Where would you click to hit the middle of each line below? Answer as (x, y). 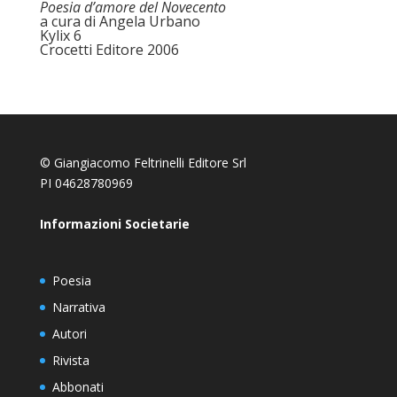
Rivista (70, 361)
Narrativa (78, 307)
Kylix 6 (60, 35)
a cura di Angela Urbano (120, 21)
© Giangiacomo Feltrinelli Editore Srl (143, 163)
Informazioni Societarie (114, 224)
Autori (69, 334)
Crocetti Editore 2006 (109, 50)
